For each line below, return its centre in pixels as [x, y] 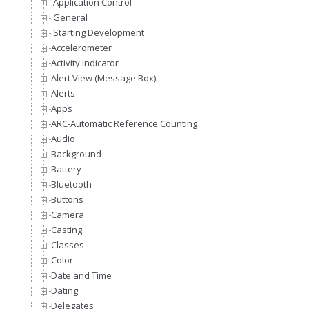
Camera [68, 215]
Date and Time [81, 276]
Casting [67, 230]
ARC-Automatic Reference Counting [124, 124]
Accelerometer [81, 48]
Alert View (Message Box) [103, 78]
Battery [66, 169]
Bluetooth [71, 185]
